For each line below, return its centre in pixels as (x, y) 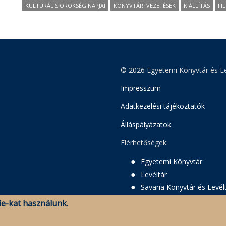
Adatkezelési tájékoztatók (163, 106)
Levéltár (154, 174)
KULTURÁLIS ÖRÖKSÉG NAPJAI (65, 5)
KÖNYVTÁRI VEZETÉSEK (145, 5)
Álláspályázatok (146, 124)
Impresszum (141, 88)
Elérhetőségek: (144, 143)
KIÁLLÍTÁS (197, 5)
